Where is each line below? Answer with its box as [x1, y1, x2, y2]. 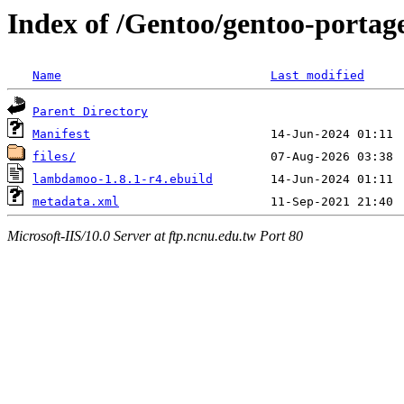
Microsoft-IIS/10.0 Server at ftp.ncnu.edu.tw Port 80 [7, 227, 303, 243]
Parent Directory [32, 105, 148, 119]
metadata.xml [32, 195, 119, 209]
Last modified [271, 69, 364, 83]
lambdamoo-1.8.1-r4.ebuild [32, 172, 213, 187]
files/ [32, 150, 76, 164]
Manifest [32, 127, 90, 142]
